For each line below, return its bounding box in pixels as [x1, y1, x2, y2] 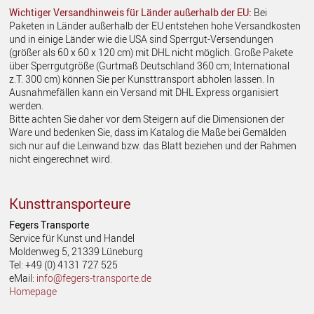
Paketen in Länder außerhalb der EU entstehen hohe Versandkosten [9, 18, 301, 32]
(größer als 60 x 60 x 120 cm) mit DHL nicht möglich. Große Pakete [9, 45, 294, 59]
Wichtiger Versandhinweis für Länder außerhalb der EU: [9, 5, 252, 19]
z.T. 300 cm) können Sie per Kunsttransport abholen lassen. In [9, 71, 275, 86]
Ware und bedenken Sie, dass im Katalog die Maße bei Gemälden [9, 125, 287, 139]
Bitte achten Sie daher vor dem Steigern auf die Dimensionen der [9, 111, 285, 125]
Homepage [9, 284, 57, 298]
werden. [9, 98, 44, 112]
